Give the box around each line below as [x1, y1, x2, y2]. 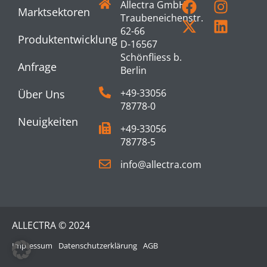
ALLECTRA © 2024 [12, 218, 90, 232]
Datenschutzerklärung [58, 240, 137, 251]
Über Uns [18, 86, 65, 101]
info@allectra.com [120, 157, 201, 171]
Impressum [12, 240, 52, 251]
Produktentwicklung [18, 32, 117, 46]
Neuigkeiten [18, 114, 78, 129]
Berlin [120, 63, 147, 77]
